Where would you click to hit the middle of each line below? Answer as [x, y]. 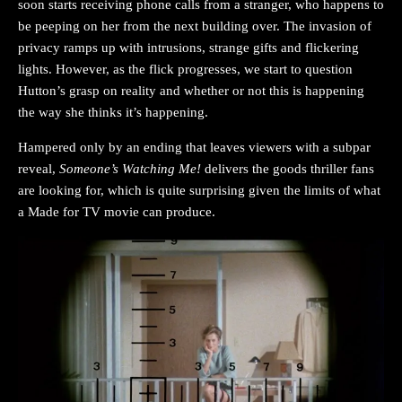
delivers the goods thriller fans [288, 169]
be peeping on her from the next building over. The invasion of [195, 26]
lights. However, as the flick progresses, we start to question [185, 70]
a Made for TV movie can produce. [117, 212]
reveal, [39, 169]
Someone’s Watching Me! [130, 169]
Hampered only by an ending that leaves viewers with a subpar [194, 148]
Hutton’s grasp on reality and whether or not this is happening [191, 91]
